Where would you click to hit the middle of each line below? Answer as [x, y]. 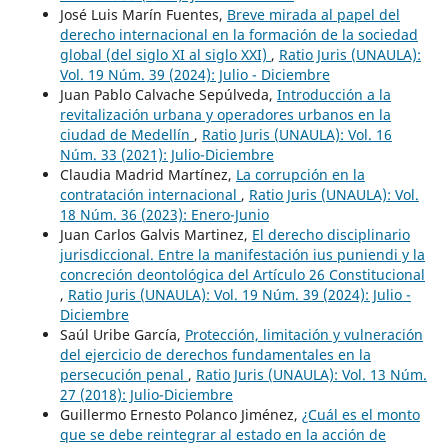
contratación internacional [150, 194]
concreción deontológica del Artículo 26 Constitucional [242, 274]
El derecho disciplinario [330, 234]
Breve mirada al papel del [313, 14]
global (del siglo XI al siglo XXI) [165, 54]
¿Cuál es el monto [360, 414]
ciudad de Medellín [126, 134]
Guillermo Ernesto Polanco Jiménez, [180, 414]
